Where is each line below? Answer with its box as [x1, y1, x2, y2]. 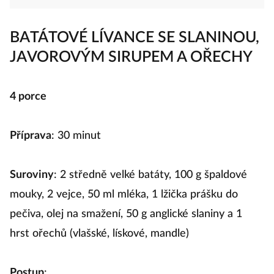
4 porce [10, 101, 46, 112]
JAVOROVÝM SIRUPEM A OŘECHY [10, 59, 253, 75]
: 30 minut [51, 140, 101, 151]
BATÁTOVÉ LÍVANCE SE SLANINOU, [10, 40, 259, 55]
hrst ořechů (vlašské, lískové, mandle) [10, 238, 189, 249]
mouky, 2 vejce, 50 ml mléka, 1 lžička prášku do [10, 199, 238, 210]
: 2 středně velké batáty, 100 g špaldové [54, 179, 247, 190]
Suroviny [10, 179, 54, 190]
